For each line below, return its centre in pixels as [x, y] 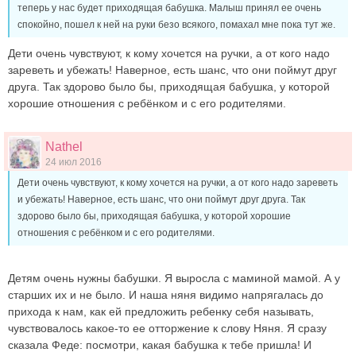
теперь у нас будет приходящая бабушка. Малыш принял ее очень [169, 8]
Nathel [64, 146]
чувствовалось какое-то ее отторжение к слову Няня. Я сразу [167, 328]
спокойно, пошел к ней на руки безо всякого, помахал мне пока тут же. [178, 24]
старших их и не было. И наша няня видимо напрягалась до [166, 294]
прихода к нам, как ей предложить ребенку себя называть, [161, 311]
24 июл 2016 [74, 162]
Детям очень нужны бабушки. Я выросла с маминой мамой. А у [174, 278]
